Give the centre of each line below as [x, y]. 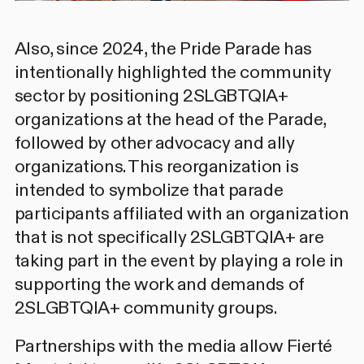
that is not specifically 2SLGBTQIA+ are [169, 238]
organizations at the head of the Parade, [170, 120]
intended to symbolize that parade [149, 191]
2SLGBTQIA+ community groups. [145, 308]
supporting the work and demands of [159, 285]
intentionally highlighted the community [173, 73]
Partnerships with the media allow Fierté [173, 346]
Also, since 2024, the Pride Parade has [163, 49]
